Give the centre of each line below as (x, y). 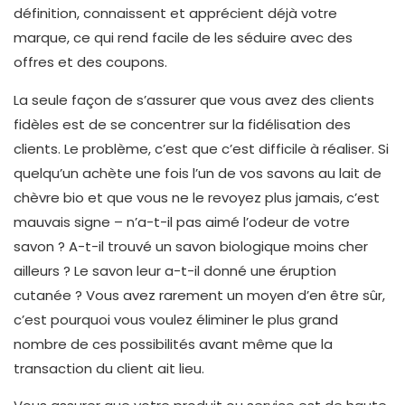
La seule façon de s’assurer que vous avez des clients (194, 99)
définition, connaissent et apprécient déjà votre (175, 14)
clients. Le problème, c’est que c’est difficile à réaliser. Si (201, 148)
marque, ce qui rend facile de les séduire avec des (183, 38)
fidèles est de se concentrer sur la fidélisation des (182, 124)
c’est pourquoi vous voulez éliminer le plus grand (176, 319)
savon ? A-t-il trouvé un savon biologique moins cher (191, 246)
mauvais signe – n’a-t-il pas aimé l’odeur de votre (182, 221)
